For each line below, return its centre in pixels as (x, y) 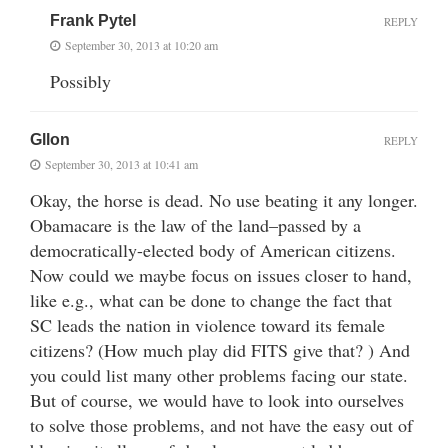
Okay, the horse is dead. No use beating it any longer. (224, 199)
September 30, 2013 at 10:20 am (141, 44)
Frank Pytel (93, 20)
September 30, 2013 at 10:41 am (121, 163)
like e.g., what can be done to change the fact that (211, 299)
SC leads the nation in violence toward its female (207, 324)
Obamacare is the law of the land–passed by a (195, 224)
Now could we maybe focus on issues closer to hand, (221, 274)
